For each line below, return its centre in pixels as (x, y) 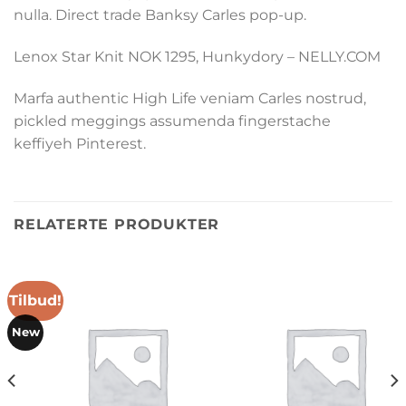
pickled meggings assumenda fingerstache (172, 121)
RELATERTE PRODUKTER (117, 224)
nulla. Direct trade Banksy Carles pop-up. (160, 15)
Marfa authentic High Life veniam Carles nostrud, (190, 98)
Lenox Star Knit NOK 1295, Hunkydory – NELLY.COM (197, 56)
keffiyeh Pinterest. (80, 143)
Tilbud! (36, 300)
